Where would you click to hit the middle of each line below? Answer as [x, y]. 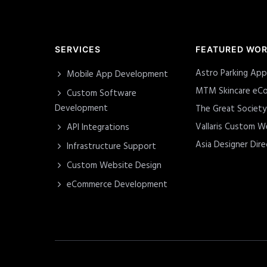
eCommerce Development [117, 185]
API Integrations [98, 128]
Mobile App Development [117, 75]
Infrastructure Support [111, 147]
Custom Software [102, 94]
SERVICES [78, 49]
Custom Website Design [114, 166]
